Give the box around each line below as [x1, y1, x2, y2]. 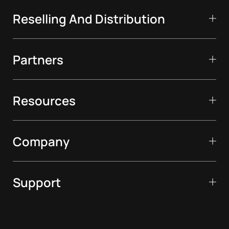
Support [13, 172, 61, 191]
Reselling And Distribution [13, 9, 165, 27]
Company [13, 131, 70, 150]
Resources [13, 90, 76, 109]
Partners [13, 50, 63, 68]
